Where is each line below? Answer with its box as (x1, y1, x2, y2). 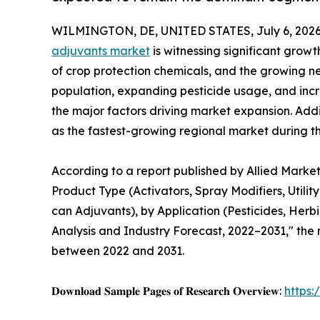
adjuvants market (51, 43, 150, 58)
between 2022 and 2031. (51, 243, 184, 258)
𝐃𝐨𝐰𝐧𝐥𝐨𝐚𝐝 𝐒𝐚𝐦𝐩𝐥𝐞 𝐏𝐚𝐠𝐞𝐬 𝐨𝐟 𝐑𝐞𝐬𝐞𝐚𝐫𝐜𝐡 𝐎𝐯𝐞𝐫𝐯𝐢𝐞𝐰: (51, 283, 284, 298)
